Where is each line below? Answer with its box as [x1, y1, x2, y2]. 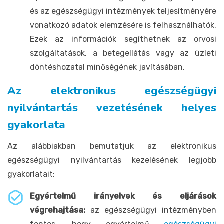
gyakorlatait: [7, 169, 55, 179]
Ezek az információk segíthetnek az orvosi [30, 34, 216, 44]
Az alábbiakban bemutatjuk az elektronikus [7, 141, 216, 151]
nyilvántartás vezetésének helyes [7, 100, 216, 115]
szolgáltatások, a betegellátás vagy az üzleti [30, 48, 216, 58]
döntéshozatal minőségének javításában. [30, 62, 185, 72]
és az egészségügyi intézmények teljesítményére [30, 6, 216, 16]
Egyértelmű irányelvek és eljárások [30, 191, 216, 201]
